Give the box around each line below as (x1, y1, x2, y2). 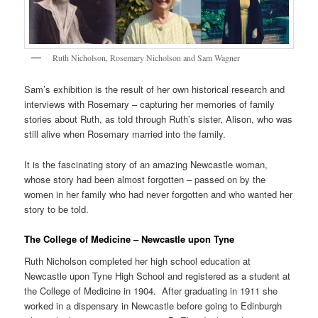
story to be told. (24, 202, 89, 216)
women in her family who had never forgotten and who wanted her (24, 187, 293, 201)
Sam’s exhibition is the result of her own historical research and (24, 82, 285, 97)
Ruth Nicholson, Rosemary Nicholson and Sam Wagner (53, 51, 241, 63)
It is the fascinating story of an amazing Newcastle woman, (24, 157, 268, 171)
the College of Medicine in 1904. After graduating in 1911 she (24, 284, 278, 298)
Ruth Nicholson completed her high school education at (24, 254, 251, 268)
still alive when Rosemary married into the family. (24, 127, 226, 141)
